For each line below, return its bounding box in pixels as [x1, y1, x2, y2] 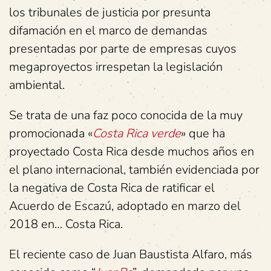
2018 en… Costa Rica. [9, 216, 123, 232]
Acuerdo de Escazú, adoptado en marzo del [9, 198, 241, 214]
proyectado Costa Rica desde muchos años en [9, 143, 254, 160]
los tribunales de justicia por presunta [9, 4, 211, 21]
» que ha [181, 125, 225, 142]
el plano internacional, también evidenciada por [9, 162, 260, 178]
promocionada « [9, 125, 93, 142]
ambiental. [9, 77, 65, 93]
